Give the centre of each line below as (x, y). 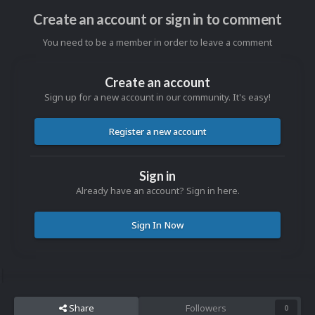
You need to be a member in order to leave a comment (157, 43)
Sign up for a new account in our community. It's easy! (157, 97)
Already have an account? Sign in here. (157, 191)
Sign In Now (157, 225)
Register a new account (157, 132)
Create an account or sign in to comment (157, 19)
